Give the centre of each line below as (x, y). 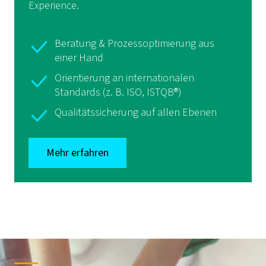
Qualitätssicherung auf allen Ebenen (136, 113)
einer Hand (79, 58)
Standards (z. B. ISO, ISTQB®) (118, 92)
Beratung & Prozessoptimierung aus (134, 44)
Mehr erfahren (77, 153)
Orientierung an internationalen (124, 78)
